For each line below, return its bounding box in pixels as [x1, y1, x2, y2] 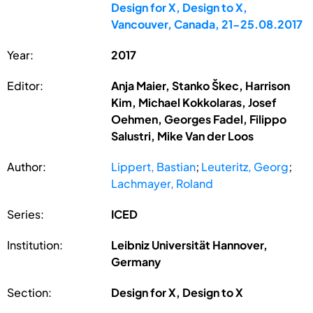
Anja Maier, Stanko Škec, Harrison [111, 78, 291, 93]
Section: [7, 284, 52, 300]
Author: [7, 159, 46, 174]
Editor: [7, 78, 43, 93]
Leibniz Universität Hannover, [111, 237, 268, 252]
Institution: [7, 237, 63, 252]
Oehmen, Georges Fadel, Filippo [111, 111, 287, 126]
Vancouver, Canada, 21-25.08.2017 [111, 16, 303, 31]
